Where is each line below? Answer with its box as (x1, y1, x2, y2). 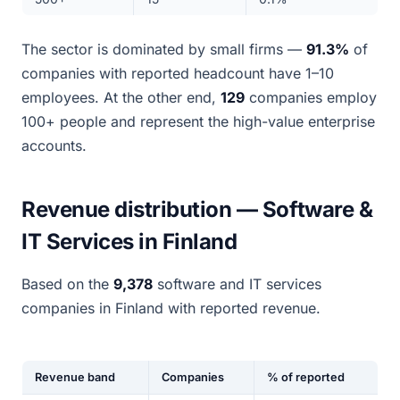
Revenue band (34, 371, 115, 384)
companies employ (245, 88, 377, 106)
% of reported (266, 371, 345, 384)
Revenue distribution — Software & (21, 196, 373, 222)
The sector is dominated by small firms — (21, 40, 306, 58)
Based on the (21, 275, 113, 293)
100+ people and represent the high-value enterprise (21, 112, 375, 130)
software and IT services (153, 275, 321, 293)
